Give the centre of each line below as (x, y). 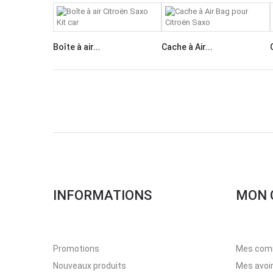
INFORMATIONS (102, 195)
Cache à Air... (187, 47)
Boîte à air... (77, 47)
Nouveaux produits (90, 266)
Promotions (76, 249)
